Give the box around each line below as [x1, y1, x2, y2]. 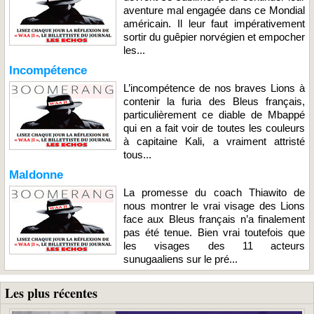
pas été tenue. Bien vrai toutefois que [123, 226, 305, 238]
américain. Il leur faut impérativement [123, 17, 305, 29]
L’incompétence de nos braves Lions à [123, 81, 305, 94]
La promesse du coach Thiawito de [123, 186, 305, 198]
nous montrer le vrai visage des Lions [123, 199, 305, 212]
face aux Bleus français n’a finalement [123, 212, 305, 225]
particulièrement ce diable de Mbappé [123, 108, 305, 121]
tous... [123, 148, 151, 161]
